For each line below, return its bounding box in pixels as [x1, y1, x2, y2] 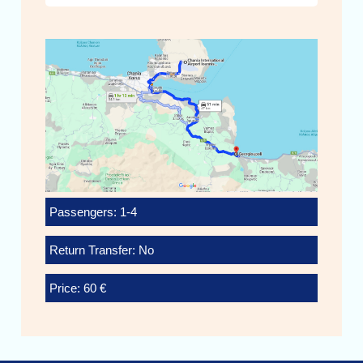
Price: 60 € [49, 281, 107, 296]
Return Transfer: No [49, 243, 155, 258]
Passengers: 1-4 [49, 205, 138, 220]
